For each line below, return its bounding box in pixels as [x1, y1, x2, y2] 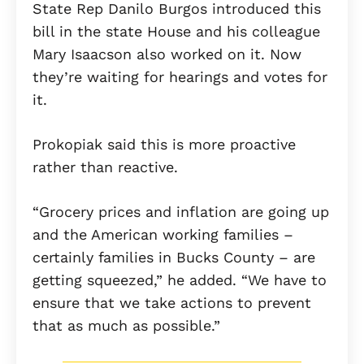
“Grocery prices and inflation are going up [32, 203, 329, 221]
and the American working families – [32, 226, 293, 244]
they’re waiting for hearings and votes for [32, 68, 327, 86]
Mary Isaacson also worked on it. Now [32, 45, 301, 63]
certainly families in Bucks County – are [32, 249, 315, 266]
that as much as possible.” [32, 317, 220, 335]
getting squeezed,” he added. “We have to [32, 271, 327, 289]
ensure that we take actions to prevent [32, 294, 311, 312]
